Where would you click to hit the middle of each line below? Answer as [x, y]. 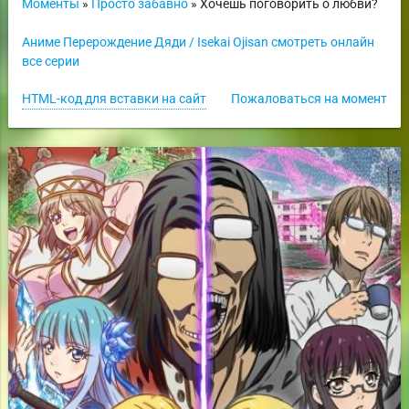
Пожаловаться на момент [309, 98]
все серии [50, 61]
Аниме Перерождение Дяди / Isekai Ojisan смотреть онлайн [198, 42]
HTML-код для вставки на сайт [114, 98]
